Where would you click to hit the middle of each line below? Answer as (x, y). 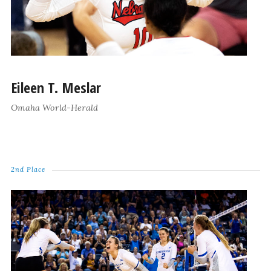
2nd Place (28, 170)
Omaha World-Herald (54, 108)
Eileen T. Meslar (56, 88)
